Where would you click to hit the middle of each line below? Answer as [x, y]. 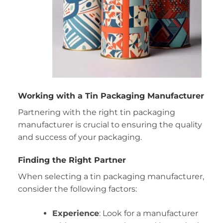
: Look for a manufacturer [148, 213]
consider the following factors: [77, 189]
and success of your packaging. [80, 137]
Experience [75, 213]
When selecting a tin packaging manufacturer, [111, 176]
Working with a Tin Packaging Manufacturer [111, 96]
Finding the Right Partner [72, 160]
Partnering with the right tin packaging [96, 112]
